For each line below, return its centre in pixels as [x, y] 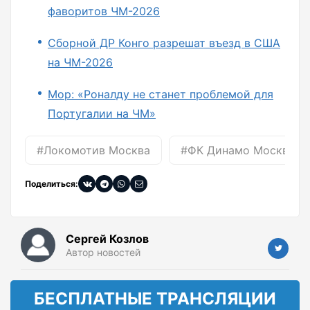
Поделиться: [52, 183]
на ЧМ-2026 [80, 63]
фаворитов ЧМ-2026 [104, 11]
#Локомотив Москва [93, 151]
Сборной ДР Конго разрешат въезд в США [164, 43]
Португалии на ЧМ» [102, 114]
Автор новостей [103, 253]
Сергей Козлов [107, 239]
